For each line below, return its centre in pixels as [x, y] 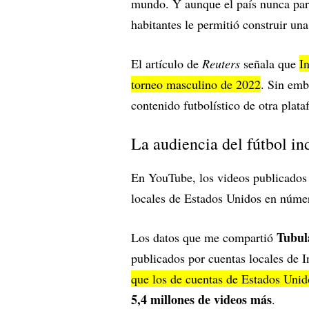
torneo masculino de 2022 [196, 84]
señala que [271, 64]
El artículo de [167, 64]
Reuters [223, 64]
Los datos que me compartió [204, 238]
